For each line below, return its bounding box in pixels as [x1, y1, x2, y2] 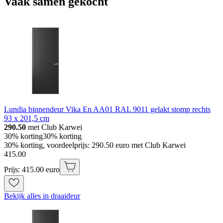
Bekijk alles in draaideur [4, 191, 80, 200]
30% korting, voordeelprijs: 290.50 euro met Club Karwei [4, 140, 186, 149]
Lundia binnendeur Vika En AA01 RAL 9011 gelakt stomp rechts [4, 105, 211, 113]
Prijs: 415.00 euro [4, 165, 60, 174]
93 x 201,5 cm [4, 113, 49, 122]
